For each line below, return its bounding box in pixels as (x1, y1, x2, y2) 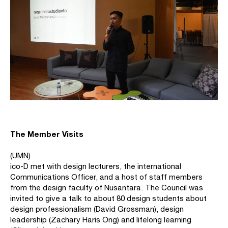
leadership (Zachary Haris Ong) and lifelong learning (10, 215, 191, 224)
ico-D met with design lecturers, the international (10, 162, 181, 171)
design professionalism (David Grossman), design (10, 205, 184, 214)
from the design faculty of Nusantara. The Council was (10, 183, 203, 192)
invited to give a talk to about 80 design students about (10, 194, 207, 203)
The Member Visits (10, 129, 83, 139)
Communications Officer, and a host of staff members (10, 173, 203, 182)
